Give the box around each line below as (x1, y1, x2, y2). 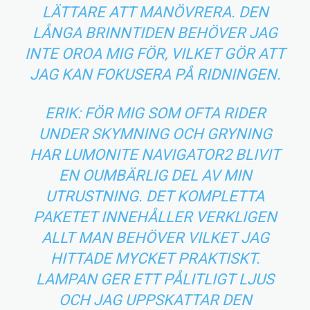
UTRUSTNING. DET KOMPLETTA (46, 187, 264, 205)
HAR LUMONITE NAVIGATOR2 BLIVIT (30, 145, 280, 163)
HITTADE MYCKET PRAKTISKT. (50, 249, 260, 267)
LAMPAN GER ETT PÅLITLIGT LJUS (36, 270, 274, 288)
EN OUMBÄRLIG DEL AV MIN (58, 166, 252, 184)
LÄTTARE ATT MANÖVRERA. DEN (42, 3, 268, 21)
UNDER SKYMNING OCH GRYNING (38, 125, 272, 143)
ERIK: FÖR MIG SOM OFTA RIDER (44, 104, 266, 122)
